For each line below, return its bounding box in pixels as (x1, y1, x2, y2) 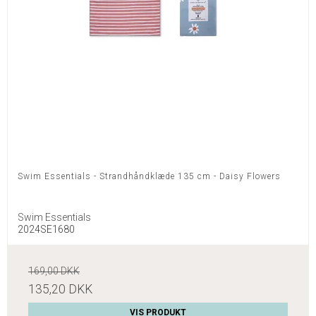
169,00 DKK (28, 265, 80, 277)
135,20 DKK (28, 282, 92, 297)
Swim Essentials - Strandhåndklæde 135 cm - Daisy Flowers (18, 171, 281, 182)
